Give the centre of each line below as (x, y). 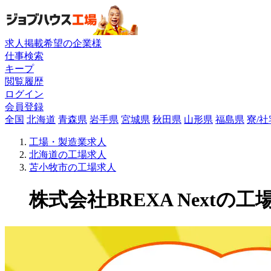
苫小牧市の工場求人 (73, 167)
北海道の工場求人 (68, 154)
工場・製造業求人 (68, 142)
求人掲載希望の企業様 (53, 43)
